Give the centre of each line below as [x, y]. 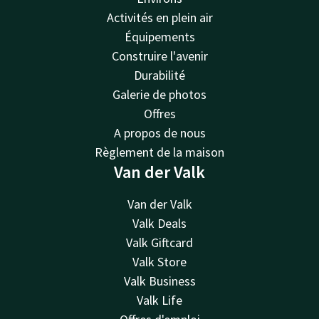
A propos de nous [159, 133]
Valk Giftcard [159, 242]
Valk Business [159, 281]
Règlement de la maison [159, 152]
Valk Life [159, 300]
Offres [159, 114]
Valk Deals [159, 223]
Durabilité [159, 75]
